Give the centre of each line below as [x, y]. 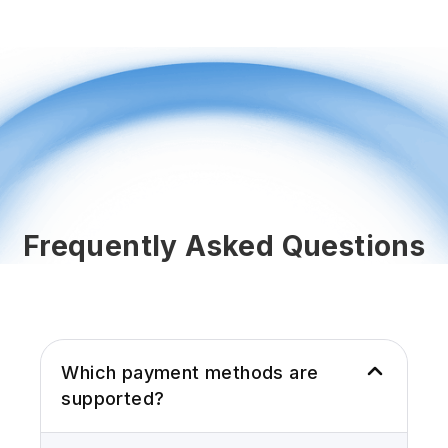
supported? [113, 399]
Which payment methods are [190, 373]
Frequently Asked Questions [224, 246]
